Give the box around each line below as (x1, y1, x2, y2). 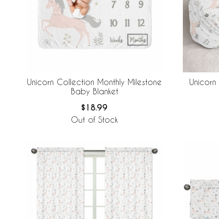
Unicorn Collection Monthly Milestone (27, 77, 162, 87)
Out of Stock (71, 115, 118, 125)
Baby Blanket (70, 87, 118, 96)
